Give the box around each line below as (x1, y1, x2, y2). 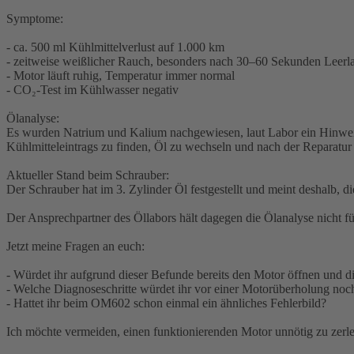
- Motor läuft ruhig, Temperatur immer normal (6, 69, 235, 83)
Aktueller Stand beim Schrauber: (6, 168, 169, 183)
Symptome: (6, 12, 63, 26)
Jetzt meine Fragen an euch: (6, 239, 145, 254)
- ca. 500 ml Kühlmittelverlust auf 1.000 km (6, 40, 224, 55)
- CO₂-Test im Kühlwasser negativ (6, 83, 179, 97)
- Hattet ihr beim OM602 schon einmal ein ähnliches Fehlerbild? (6, 296, 326, 311)
